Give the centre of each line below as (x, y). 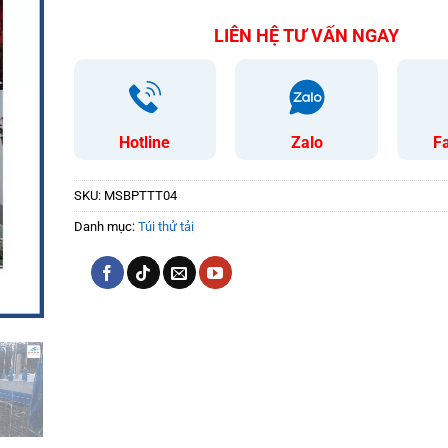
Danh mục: (106, 227)
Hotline (145, 143)
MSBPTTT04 (140, 196)
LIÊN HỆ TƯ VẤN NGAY (306, 36)
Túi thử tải (166, 227)
